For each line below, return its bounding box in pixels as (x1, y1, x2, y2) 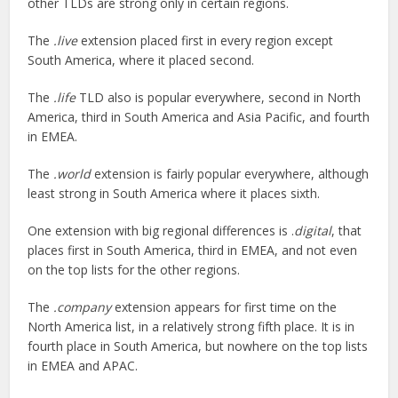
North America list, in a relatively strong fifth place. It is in (28, 318, 355, 336)
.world (53, 165, 92, 183)
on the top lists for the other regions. (28, 261, 241, 279)
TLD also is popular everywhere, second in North (76, 89, 362, 107)
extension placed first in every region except (77, 32, 334, 50)
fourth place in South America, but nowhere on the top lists (28, 338, 369, 355)
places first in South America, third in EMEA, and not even (28, 242, 358, 259)
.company (53, 298, 112, 316)
